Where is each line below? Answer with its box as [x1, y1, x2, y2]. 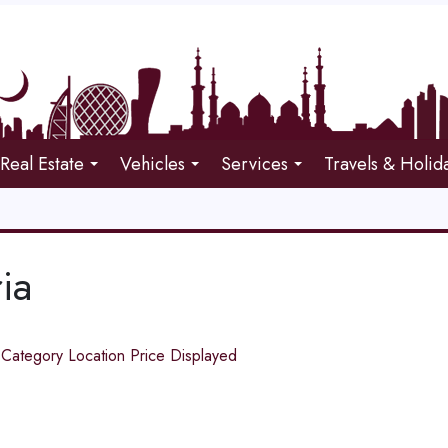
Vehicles [120, 151, 186, 177]
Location [67, 344, 130, 367]
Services [221, 151, 289, 177]
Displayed [169, 344, 237, 367]
